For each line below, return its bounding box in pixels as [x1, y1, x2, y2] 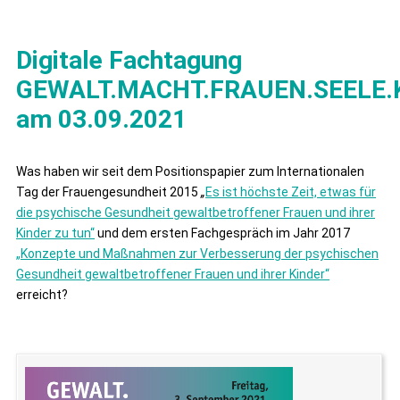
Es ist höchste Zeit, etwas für [205, 185, 376, 199]
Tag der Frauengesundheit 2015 [16, 185, 198, 199]
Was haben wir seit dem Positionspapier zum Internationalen [16, 164, 364, 179]
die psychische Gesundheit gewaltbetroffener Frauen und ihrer [16, 205, 375, 220]
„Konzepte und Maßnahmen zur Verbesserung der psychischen [16, 246, 379, 261]
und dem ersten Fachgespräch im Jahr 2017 [95, 226, 350, 240]
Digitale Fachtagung [16, 46, 242, 75]
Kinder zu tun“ [16, 226, 95, 240]
